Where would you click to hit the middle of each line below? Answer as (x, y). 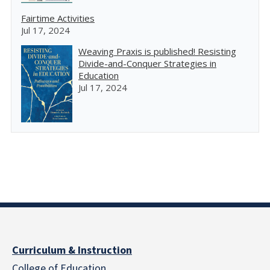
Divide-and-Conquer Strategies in (147, 64)
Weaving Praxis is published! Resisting (157, 52)
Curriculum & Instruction (72, 250)
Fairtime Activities (58, 18)
